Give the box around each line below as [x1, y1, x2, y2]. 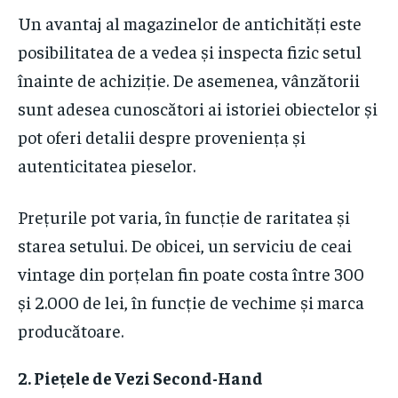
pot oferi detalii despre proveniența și [18, 125, 306, 148]
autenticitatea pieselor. [18, 154, 195, 177]
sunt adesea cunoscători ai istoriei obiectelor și [18, 97, 378, 120]
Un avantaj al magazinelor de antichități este [18, 12, 362, 35]
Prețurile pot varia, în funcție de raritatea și [18, 205, 350, 228]
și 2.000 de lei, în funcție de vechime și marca [18, 291, 364, 314]
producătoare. [18, 319, 123, 342]
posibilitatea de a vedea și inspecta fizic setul [18, 40, 362, 63]
